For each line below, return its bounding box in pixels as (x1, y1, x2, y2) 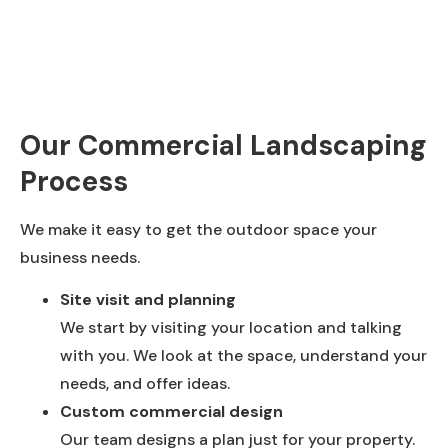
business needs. (20, 246, 140, 268)
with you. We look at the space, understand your (60, 345, 427, 367)
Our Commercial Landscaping (20, 126, 427, 164)
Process (20, 162, 128, 200)
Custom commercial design (60, 401, 283, 423)
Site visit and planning (60, 289, 236, 311)
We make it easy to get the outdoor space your (20, 218, 377, 240)
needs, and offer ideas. (60, 373, 230, 395)
